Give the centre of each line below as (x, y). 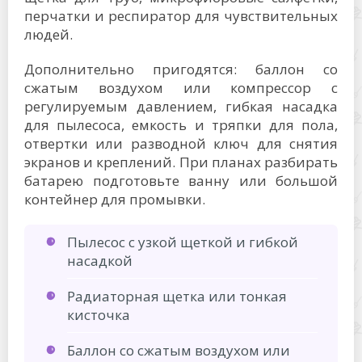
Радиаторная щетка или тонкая (177, 296)
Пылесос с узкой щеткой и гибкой (183, 242)
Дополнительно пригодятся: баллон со (181, 69)
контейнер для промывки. (115, 199)
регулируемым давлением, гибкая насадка (181, 106)
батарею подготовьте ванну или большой (181, 181)
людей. (48, 34)
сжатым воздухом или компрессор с (181, 88)
